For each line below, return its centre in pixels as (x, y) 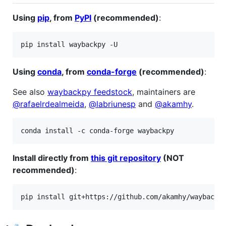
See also (30, 92)
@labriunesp (112, 104)
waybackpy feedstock (90, 92)
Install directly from (52, 158)
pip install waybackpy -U (69, 44)
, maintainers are (164, 92)
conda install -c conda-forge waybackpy (97, 130)
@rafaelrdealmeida (48, 104)
